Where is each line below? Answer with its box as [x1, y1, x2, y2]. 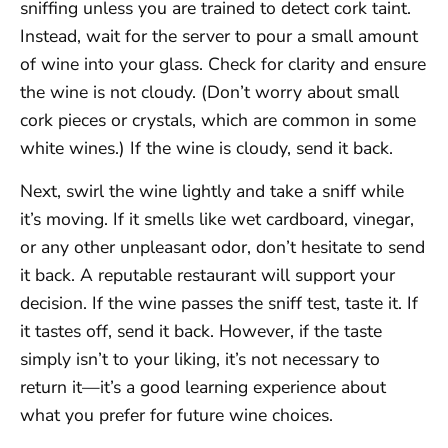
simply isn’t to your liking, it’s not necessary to [20, 346, 380, 371]
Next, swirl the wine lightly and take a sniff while [20, 178, 404, 203]
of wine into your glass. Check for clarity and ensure [20, 52, 426, 77]
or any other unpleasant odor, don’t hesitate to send [20, 234, 425, 259]
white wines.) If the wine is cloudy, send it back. [20, 136, 393, 161]
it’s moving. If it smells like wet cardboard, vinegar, [20, 206, 414, 231]
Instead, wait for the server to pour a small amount [20, 24, 418, 49]
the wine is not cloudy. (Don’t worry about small [20, 80, 399, 105]
